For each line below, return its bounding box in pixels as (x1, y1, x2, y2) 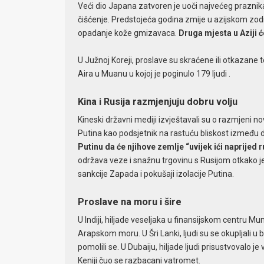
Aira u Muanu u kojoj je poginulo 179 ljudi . (77, 69, 230, 79)
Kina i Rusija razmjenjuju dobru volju (77, 96, 237, 108)
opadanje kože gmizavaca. (77, 28, 179, 38)
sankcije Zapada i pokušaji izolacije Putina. (77, 169, 234, 179)
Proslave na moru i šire (77, 196, 181, 208)
